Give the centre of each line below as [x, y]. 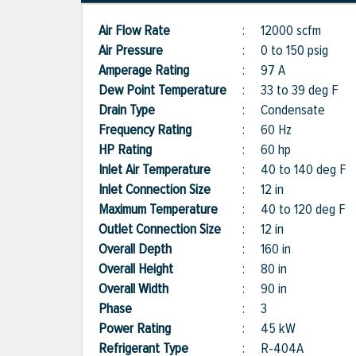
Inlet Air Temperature [163, 170]
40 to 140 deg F [304, 170]
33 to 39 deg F [300, 90]
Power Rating [143, 329]
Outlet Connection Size [168, 229]
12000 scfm [291, 31]
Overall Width [141, 289]
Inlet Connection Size [163, 190]
